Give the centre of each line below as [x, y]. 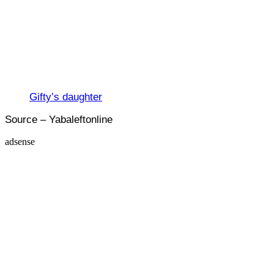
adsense [20, 141]
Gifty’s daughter [66, 97]
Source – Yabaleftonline [59, 119]
